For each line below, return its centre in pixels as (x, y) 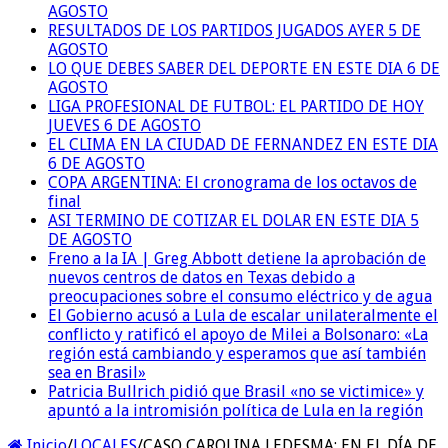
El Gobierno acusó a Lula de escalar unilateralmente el (243, 315)
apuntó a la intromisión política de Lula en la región (235, 410)
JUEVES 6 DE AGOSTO (124, 125)
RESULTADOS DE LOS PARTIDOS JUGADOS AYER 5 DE (234, 30)
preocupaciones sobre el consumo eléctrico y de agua (240, 296)
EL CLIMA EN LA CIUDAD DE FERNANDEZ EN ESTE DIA (243, 144)
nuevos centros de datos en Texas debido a (201, 277)
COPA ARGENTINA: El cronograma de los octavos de (232, 182)
